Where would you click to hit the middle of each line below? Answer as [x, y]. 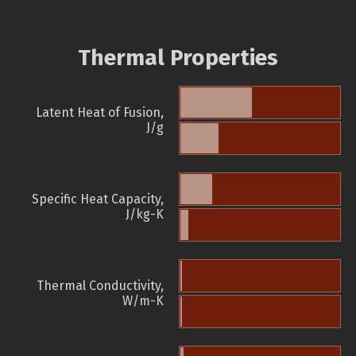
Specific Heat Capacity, [98, 199]
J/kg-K [145, 215]
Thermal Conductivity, [100, 286]
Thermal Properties [178, 58]
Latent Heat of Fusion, [100, 113]
